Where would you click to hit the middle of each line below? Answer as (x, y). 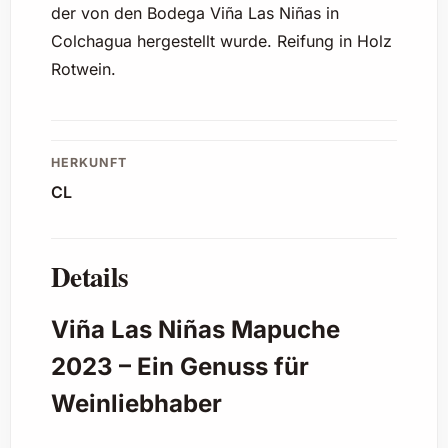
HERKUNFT (88, 163)
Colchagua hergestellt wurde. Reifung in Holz (221, 40)
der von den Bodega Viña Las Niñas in (194, 12)
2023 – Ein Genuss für (179, 366)
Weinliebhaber (136, 403)
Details (89, 276)
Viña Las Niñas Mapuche (195, 329)
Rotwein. (83, 68)
